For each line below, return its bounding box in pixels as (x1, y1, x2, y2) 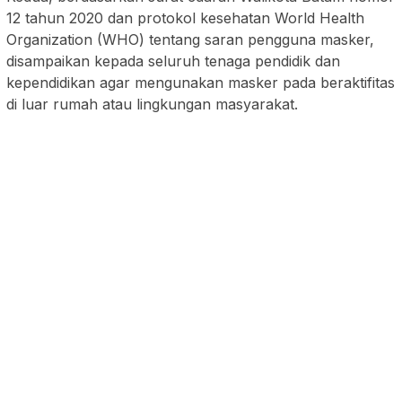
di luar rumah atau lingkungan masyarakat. (6, 95, 298, 114)
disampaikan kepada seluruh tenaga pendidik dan (6, 52, 340, 71)
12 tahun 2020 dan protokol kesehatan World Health (6, 9, 364, 28)
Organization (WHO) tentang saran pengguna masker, (6, 31, 374, 49)
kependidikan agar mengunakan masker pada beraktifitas (6, 74, 395, 92)
